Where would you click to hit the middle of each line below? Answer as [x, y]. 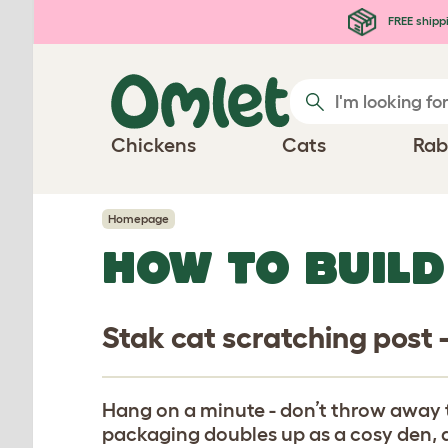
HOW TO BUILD [273, 267]
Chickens [153, 145]
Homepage [138, 218]
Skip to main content [115, 18]
